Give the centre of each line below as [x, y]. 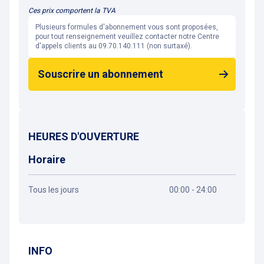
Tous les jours [54, 190]
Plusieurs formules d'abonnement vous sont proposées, [127, 27]
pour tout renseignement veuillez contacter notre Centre [127, 37]
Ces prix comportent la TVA [72, 11]
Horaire [47, 159]
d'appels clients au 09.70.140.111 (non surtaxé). [114, 46]
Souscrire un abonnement [100, 74]
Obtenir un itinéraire [96, 207]
